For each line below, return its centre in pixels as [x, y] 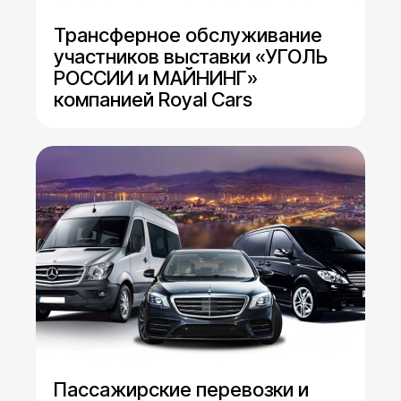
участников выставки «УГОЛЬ [191, 57]
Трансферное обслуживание [188, 35]
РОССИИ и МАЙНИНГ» [156, 78]
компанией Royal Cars [153, 100]
